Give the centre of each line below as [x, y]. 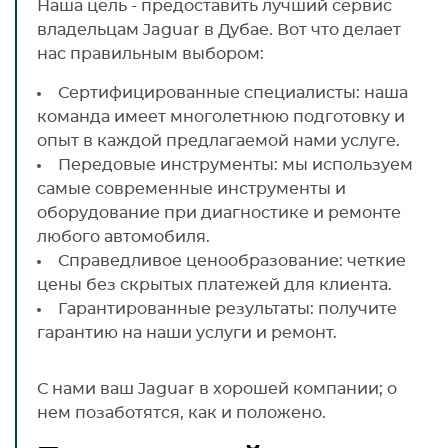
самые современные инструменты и [191, 188]
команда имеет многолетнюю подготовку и [221, 116]
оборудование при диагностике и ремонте [219, 212]
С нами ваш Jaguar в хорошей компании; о [217, 388]
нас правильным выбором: [150, 53]
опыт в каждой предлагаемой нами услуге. [218, 140]
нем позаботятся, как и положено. [181, 412]
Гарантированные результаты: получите [227, 308]
